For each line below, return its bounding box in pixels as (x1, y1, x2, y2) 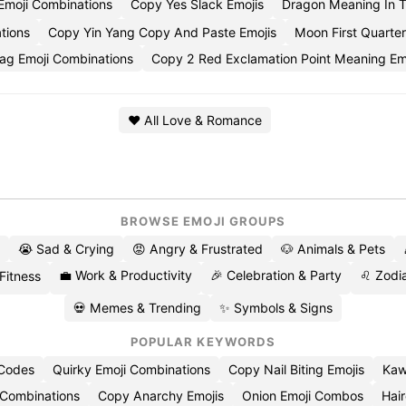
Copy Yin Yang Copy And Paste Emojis (48, 24, 276, 40)
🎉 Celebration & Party (209, 267, 342, 283)
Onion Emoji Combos (241, 388, 363, 403)
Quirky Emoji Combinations (52, 362, 210, 377)
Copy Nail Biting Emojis (227, 362, 364, 377)
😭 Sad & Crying (18, 241, 114, 256)
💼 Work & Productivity (58, 267, 192, 283)
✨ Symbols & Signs (219, 300, 333, 315)
